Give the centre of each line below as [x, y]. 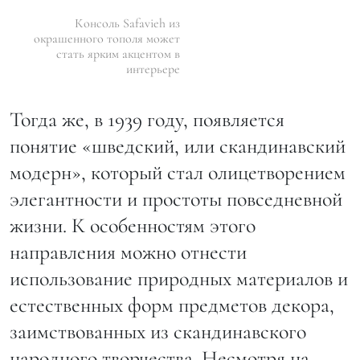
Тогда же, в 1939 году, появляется [147, 120]
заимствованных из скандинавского [158, 332]
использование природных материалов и [179, 279]
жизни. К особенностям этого [133, 226]
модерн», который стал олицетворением [178, 173]
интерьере [153, 70]
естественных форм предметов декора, [172, 305]
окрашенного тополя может [107, 39]
